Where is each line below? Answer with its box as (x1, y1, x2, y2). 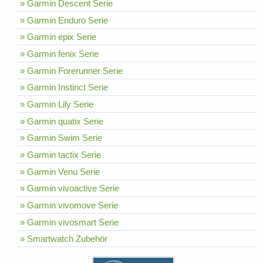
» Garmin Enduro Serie (19, 15, 108, 25)
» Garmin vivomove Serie (19, 200, 118, 211)
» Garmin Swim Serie (19, 133, 102, 143)
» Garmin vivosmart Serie (19, 217, 119, 227)
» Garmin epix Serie (19, 32, 96, 42)
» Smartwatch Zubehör (19, 234, 107, 244)
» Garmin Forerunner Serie (19, 65, 123, 76)
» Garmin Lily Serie (19, 99, 93, 110)
